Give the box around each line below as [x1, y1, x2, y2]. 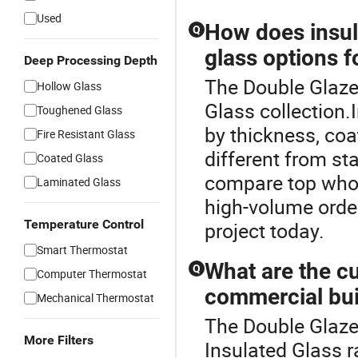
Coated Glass [37, 150, 103, 165]
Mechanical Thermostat [37, 290, 154, 305]
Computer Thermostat [37, 266, 147, 281]
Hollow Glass [37, 78, 101, 93]
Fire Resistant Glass [37, 126, 135, 141]
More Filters [24, 332, 93, 348]
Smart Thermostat [37, 242, 128, 257]
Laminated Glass [37, 174, 121, 189]
